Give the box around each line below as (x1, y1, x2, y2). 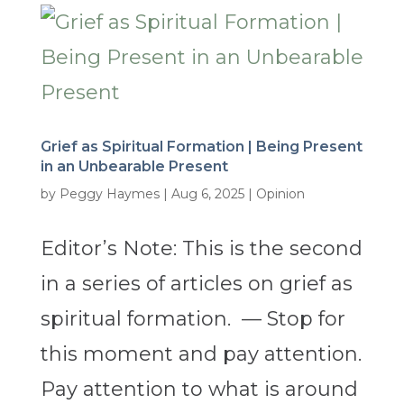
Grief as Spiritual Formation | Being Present (40, 138, 363, 156)
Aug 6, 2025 (170, 186, 244, 203)
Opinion (255, 186, 305, 203)
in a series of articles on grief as (40, 271, 353, 297)
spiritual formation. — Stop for (40, 307, 345, 332)
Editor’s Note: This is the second (40, 236, 363, 262)
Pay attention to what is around (40, 377, 358, 402)
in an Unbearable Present (40, 158, 228, 176)
